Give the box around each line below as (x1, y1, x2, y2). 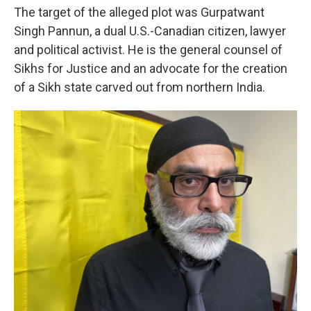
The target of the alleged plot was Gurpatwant (14, 5, 264, 19)
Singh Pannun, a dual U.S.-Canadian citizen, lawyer (14, 24, 286, 38)
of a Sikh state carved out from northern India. (14, 80, 265, 94)
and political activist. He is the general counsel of (14, 42, 283, 57)
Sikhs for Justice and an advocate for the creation (14, 61, 287, 76)
